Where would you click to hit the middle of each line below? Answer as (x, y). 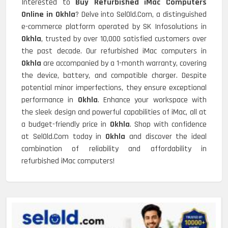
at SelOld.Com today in (63, 137)
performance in (50, 100)
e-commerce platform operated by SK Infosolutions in (114, 27)
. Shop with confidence (168, 124)
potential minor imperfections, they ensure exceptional (114, 88)
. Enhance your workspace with (152, 100)
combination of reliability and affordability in (114, 149)
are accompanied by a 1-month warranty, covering (125, 63)
